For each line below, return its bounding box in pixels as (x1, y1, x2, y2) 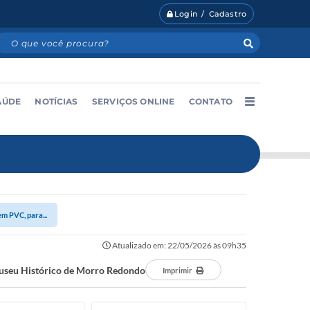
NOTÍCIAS (35, 95, 78, 107)
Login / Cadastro (174, 9, 246, 19)
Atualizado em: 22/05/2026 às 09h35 (111, 240, 246, 250)
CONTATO (188, 95, 232, 107)
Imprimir (163, 266, 192, 275)
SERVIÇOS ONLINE (92, 95, 175, 107)
